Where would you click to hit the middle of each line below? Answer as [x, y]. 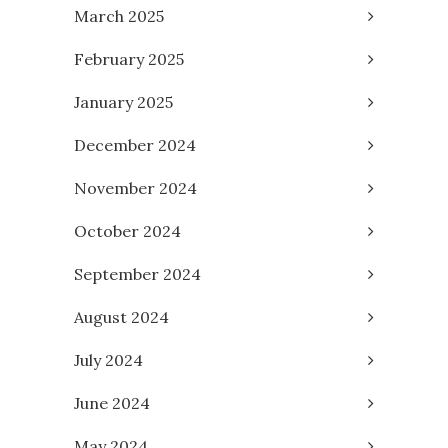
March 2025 [119, 16]
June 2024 [112, 403]
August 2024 [121, 317]
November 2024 [135, 188]
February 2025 [129, 59]
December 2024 [135, 145]
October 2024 [127, 231]
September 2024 [137, 274]
